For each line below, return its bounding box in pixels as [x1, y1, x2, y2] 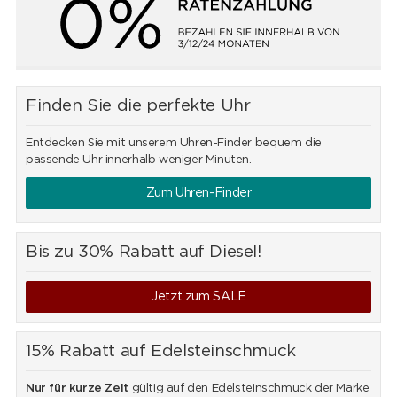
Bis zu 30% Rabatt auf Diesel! [25, 244, 261, 261]
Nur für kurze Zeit [25, 383, 128, 395]
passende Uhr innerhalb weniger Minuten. [25, 154, 252, 167]
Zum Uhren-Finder [145, 187, 252, 200]
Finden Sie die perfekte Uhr [25, 97, 251, 115]
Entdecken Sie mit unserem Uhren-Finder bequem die [25, 137, 322, 150]
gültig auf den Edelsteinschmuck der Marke [128, 383, 370, 395]
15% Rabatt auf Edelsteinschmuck [25, 343, 296, 361]
